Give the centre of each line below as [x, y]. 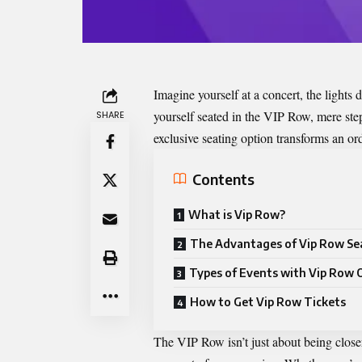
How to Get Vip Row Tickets [268, 302]
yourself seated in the [208, 116]
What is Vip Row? [237, 215]
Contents [223, 179]
